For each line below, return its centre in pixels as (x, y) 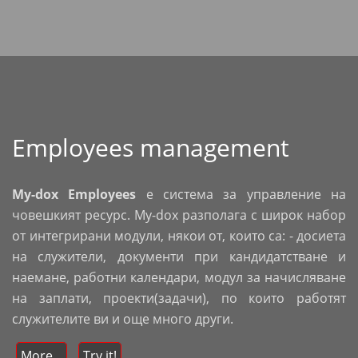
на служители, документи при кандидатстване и (179, 257)
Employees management (151, 147)
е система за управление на (241, 194)
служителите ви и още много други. (123, 319)
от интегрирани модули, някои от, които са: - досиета (179, 236)
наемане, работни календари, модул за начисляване (179, 277)
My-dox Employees (74, 194)
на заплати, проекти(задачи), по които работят (179, 298)
